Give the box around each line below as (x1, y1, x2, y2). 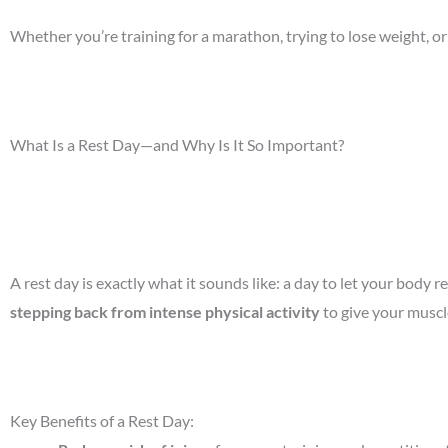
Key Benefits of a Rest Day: (10, 411, 194, 431)
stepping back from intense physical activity (10, 302, 320, 322)
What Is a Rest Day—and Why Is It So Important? (10, 135, 344, 155)
